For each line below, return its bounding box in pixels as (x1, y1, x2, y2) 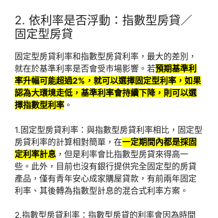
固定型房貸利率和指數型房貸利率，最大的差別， (15, 52, 197, 62)
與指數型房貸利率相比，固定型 (87, 125, 202, 135)
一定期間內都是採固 (122, 137, 197, 147)
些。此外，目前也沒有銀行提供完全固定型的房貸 (15, 161, 197, 171)
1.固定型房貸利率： (15, 125, 87, 135)
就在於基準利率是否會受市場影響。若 (15, 64, 155, 74)
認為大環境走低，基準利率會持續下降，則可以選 (15, 88, 197, 98)
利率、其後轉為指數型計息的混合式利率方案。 (15, 185, 188, 196)
